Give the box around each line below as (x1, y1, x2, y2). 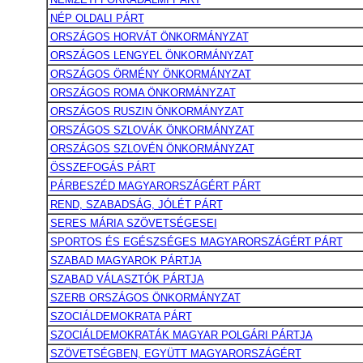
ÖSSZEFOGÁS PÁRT (49, 161, 156, 173)
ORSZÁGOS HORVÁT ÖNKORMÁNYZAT (49, 31, 249, 43)
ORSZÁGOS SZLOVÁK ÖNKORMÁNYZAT (49, 124, 254, 136)
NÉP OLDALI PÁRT (49, 12, 144, 24)
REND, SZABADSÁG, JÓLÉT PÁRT (49, 199, 223, 211)
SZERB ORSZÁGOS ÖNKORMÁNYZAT (49, 292, 241, 304)
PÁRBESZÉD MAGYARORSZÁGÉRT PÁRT (49, 180, 261, 192)
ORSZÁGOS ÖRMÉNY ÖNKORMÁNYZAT (49, 68, 251, 80)
